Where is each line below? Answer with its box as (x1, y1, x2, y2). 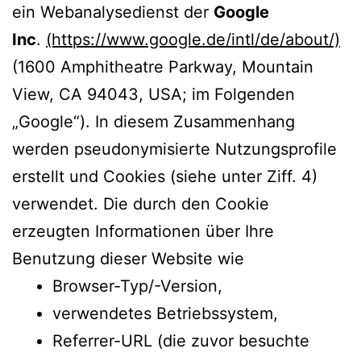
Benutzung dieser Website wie (12, 248, 244, 268)
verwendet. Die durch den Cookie (12, 193, 269, 214)
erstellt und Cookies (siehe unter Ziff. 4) (12, 166, 317, 186)
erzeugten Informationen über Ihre (12, 221, 274, 241)
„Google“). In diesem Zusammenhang (12, 111, 295, 131)
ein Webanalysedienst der (12, 2, 214, 22)
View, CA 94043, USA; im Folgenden (12, 84, 295, 104)
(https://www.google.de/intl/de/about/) (46, 29, 340, 49)
